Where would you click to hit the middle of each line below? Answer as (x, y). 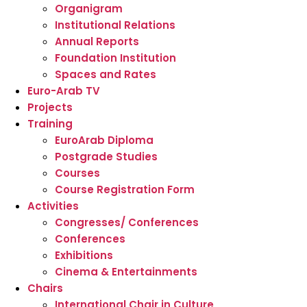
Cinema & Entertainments (126, 272)
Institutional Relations (115, 25)
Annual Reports (97, 42)
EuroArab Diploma (104, 140)
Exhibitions (84, 256)
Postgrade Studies (106, 157)
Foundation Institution (115, 58)
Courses (77, 173)
